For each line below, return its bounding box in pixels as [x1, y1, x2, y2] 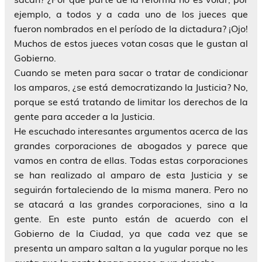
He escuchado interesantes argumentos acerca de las [14, 125, 248, 137]
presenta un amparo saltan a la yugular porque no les [14, 242, 248, 254]
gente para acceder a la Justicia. [14, 110, 155, 122]
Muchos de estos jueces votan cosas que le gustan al [14, 37, 248, 49]
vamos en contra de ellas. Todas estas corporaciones [14, 154, 248, 166]
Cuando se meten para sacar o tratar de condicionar [14, 66, 248, 78]
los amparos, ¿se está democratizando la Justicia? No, [14, 81, 248, 93]
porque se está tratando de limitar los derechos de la [14, 95, 248, 108]
